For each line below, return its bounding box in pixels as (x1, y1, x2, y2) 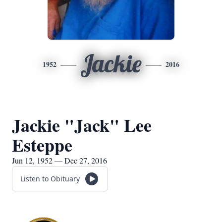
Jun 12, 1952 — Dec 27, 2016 (12, 155, 107, 166)
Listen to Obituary (20, 174, 80, 183)
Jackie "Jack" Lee (12, 112, 152, 138)
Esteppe (12, 132, 72, 158)
